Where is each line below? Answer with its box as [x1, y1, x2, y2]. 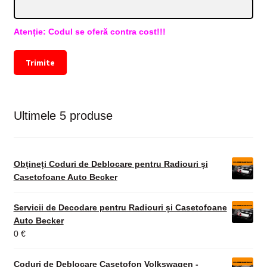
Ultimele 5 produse [13, 108, 113, 122]
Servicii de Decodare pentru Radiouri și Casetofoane [13, 203, 227, 213]
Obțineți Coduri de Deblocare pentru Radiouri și [13, 159, 208, 169]
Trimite [25, 57, 55, 69]
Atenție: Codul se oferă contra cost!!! [13, 27, 166, 37]
